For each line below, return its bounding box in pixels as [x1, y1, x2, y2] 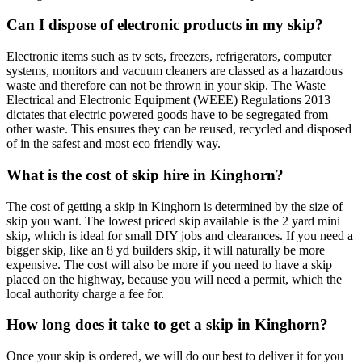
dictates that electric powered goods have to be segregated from [6, 107, 328, 122]
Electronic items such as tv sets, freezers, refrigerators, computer [6, 49, 331, 64]
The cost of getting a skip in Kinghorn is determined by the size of [6, 199, 343, 213]
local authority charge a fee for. [6, 286, 164, 301]
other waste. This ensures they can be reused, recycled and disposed [6, 122, 351, 137]
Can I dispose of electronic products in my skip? [6, 16, 323, 34]
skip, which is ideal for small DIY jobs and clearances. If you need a [6, 228, 353, 242]
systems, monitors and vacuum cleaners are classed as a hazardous [6, 64, 343, 78]
